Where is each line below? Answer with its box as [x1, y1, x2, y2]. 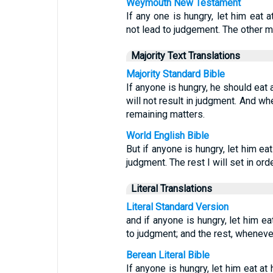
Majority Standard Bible [126, 68, 225, 80]
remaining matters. [126, 108, 205, 120]
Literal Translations [130, 183, 212, 194]
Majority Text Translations [130, 50, 240, 62]
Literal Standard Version [126, 201, 229, 213]
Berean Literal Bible [126, 249, 210, 261]
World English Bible [126, 130, 209, 141]
